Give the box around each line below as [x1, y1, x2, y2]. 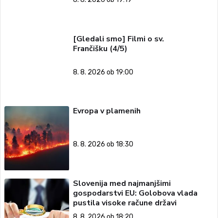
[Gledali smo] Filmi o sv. [73, 33, 164, 44]
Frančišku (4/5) [73, 43, 127, 54]
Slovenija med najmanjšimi [73, 178, 171, 189]
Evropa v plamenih [73, 106, 141, 117]
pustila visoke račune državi [73, 197, 177, 208]
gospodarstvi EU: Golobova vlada [73, 187, 198, 199]
